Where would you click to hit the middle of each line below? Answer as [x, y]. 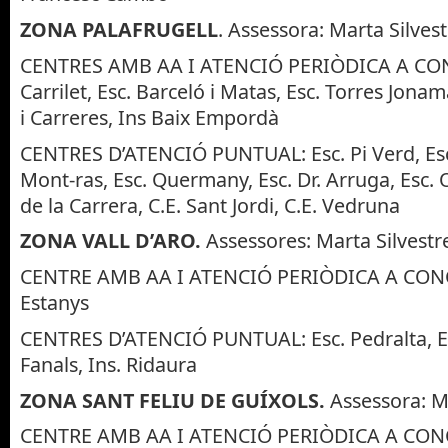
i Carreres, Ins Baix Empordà [149, 117]
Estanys [54, 302]
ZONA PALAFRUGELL [119, 29]
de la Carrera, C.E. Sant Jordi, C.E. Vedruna [210, 205]
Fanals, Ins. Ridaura [108, 364]
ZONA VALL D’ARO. [113, 241]
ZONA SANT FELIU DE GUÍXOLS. [175, 400]
